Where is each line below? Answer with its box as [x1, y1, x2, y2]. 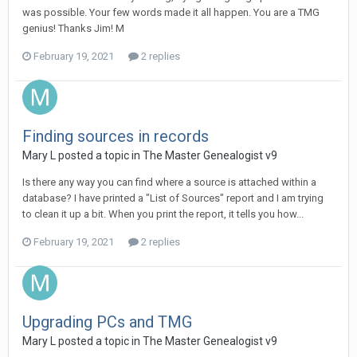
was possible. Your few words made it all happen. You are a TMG [22, 6, 320, 19]
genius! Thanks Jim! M [22, 22, 124, 35]
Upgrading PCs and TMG [22, 312, 192, 332]
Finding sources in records [22, 127, 209, 147]
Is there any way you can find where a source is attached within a [22, 176, 316, 189]
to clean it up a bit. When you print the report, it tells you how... [22, 208, 304, 221]
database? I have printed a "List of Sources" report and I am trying [22, 192, 324, 205]
